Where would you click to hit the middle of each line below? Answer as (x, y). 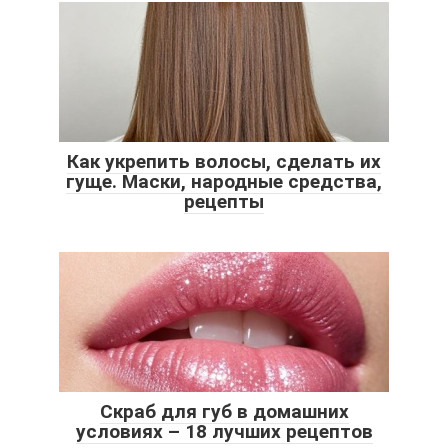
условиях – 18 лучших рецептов (224, 432)
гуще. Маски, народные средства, (224, 182)
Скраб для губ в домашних (224, 412)
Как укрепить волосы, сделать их (224, 162)
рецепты (224, 202)
